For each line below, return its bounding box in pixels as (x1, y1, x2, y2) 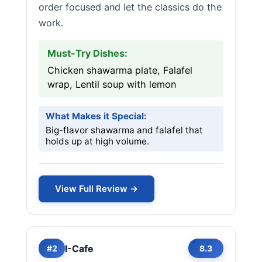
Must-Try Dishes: (47, 47, 127, 59)
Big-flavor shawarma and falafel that (46, 125, 203, 136)
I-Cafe (65, 242, 94, 254)
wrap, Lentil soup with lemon (47, 78, 176, 90)
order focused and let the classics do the (39, 1, 222, 13)
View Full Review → (55, 183, 138, 194)
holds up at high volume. (46, 136, 149, 147)
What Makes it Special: (46, 111, 147, 122)
